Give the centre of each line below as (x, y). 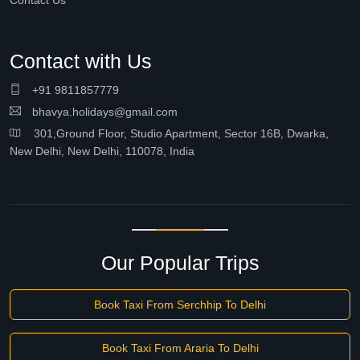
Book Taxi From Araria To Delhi (180, 348)
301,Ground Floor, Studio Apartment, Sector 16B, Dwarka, (175, 133)
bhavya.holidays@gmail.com (103, 112)
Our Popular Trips (180, 263)
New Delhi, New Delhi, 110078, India (102, 151)
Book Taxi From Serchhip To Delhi (180, 305)
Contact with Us (81, 61)
